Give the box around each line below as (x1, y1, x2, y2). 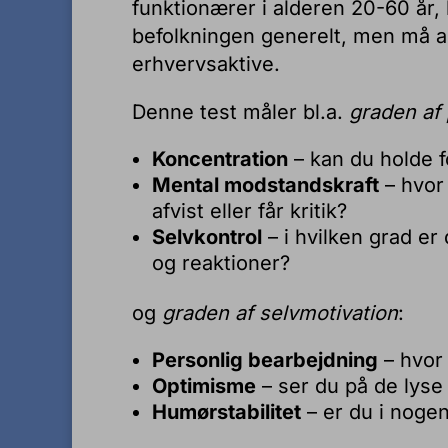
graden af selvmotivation (162, 301, 398, 325)
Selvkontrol (152, 225, 262, 249)
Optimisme (152, 374, 256, 398)
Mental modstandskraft (152, 173, 379, 197)
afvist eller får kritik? (152, 199, 347, 223)
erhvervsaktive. (132, 52, 280, 76)
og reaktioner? (152, 251, 290, 275)
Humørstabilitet (152, 400, 301, 424)
